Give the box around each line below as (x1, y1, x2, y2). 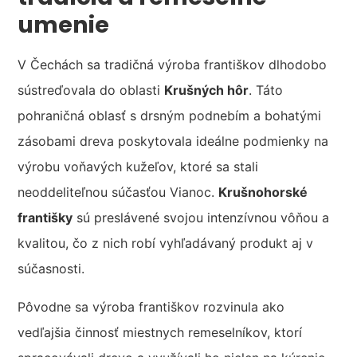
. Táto (249, 82, 284, 99)
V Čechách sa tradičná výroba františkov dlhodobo (18, 57, 328, 73)
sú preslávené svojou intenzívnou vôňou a (73, 210, 330, 226)
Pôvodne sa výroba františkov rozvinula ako (18, 299, 285, 316)
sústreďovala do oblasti (18, 82, 165, 99)
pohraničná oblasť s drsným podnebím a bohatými (18, 108, 322, 124)
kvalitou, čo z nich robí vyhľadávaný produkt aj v (18, 235, 314, 252)
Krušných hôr (164, 82, 249, 99)
